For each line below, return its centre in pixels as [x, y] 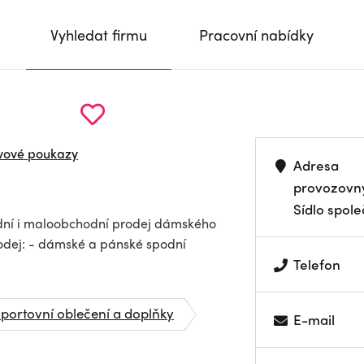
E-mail [314, 319]
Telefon [317, 264]
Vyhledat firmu [99, 35]
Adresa [316, 165]
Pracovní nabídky [256, 35]
